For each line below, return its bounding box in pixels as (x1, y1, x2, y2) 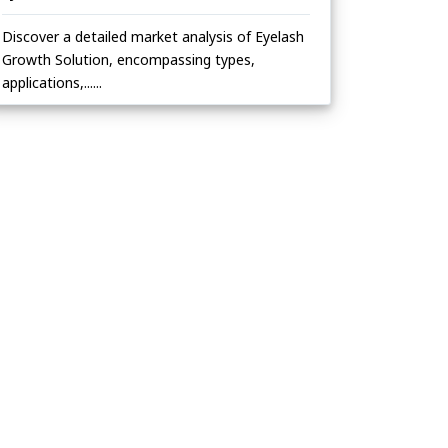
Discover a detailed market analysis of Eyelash (2, 27, 304, 47)
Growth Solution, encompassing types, (2, 50, 255, 70)
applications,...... (2, 73, 102, 93)
